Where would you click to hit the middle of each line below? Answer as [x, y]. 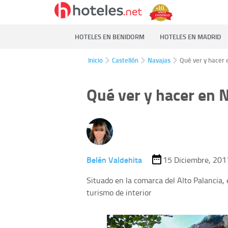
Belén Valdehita [114, 159]
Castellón [125, 60]
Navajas [159, 60]
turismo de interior [119, 192]
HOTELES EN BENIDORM [110, 37]
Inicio [95, 60]
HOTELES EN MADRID [190, 37]
